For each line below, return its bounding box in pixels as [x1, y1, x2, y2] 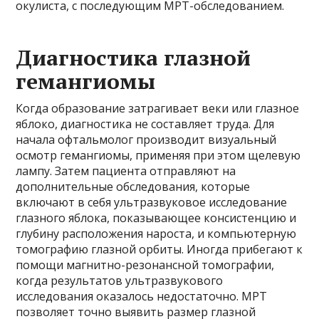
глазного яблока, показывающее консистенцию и [16, 209, 297, 226]
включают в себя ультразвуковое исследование [16, 194, 288, 210]
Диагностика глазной [16, 43, 251, 72]
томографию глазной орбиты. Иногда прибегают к [16, 241, 303, 257]
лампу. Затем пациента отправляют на [16, 162, 236, 179]
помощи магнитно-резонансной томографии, [16, 256, 275, 273]
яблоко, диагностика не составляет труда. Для [16, 115, 275, 132]
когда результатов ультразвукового [16, 272, 224, 288]
